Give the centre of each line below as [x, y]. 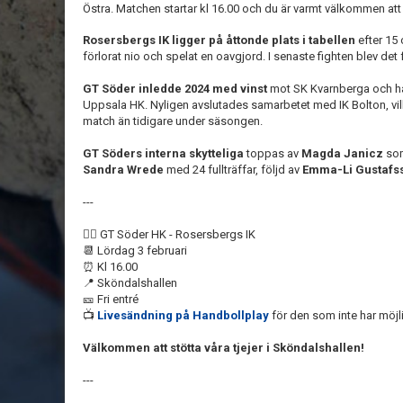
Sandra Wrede [125, 170]
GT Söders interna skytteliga [163, 153]
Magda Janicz [342, 153]
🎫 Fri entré [111, 299]
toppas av [273, 153]
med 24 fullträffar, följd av [234, 170]
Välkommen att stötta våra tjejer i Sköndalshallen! [225, 348]
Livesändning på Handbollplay [184, 315]
